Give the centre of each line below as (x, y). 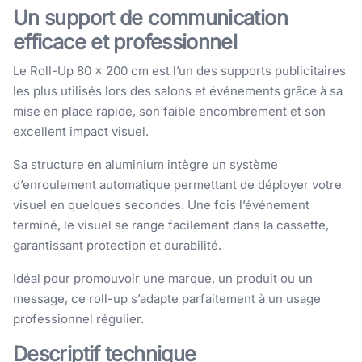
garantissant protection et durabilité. (117, 245)
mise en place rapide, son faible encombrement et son (169, 111)
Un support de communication (150, 17)
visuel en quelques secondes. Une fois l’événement (161, 204)
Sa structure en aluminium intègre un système (145, 164)
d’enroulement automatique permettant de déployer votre (177, 184)
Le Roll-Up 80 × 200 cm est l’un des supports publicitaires (179, 70)
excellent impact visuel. (81, 131)
